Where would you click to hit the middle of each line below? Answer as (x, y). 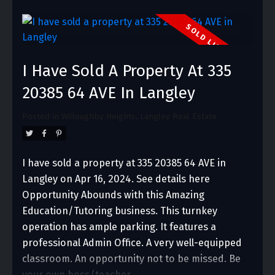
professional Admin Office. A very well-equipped (132, 242)
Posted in (40, 116)
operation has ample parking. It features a (119, 227)
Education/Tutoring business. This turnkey (119, 211)
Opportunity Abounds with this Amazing (113, 195)
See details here (173, 179)
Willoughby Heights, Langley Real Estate (139, 116)
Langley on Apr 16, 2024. (79, 179)
